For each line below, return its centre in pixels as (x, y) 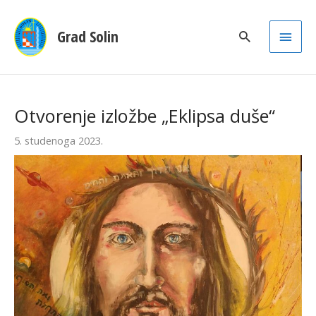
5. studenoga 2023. (59, 141)
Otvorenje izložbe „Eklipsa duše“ (145, 116)
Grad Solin (87, 37)
